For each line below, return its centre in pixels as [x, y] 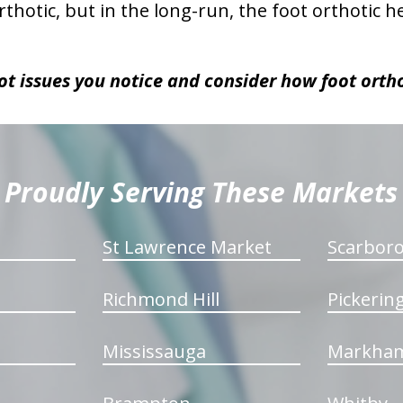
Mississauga [154, 351]
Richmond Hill [161, 299]
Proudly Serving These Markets [201, 192]
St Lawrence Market [187, 247]
